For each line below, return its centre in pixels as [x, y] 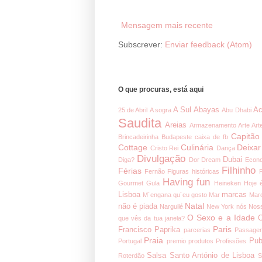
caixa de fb [211, 137]
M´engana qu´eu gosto [175, 194]
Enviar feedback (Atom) [208, 44]
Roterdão [131, 255]
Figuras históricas [193, 171]
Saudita [140, 123]
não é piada [138, 206]
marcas [235, 194]
